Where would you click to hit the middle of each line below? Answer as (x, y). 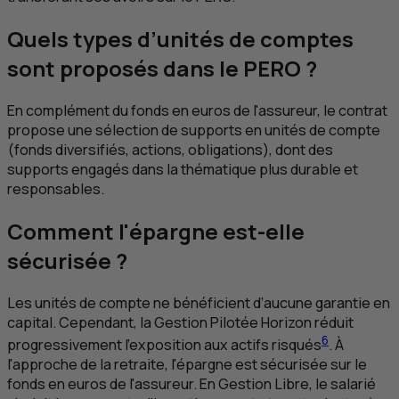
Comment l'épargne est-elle (156, 231)
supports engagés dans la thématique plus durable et (183, 169)
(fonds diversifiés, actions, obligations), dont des (170, 149)
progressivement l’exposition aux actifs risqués (164, 345)
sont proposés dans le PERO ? (162, 69)
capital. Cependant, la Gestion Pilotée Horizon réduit (180, 322)
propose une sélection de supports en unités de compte (194, 130)
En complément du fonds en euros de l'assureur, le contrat (197, 110)
